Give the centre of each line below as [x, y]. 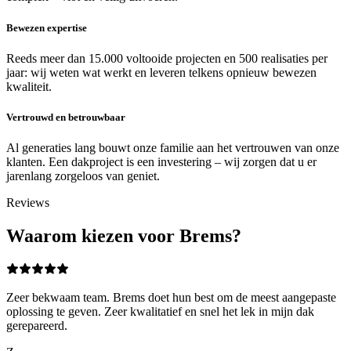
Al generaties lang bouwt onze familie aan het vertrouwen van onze [173, 148]
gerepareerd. [37, 325]
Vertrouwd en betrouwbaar [66, 117]
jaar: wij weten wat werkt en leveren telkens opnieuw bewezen [161, 72]
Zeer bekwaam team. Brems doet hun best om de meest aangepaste [171, 297]
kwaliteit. [29, 86]
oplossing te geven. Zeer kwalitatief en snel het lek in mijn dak [160, 311]
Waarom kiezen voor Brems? [124, 236]
